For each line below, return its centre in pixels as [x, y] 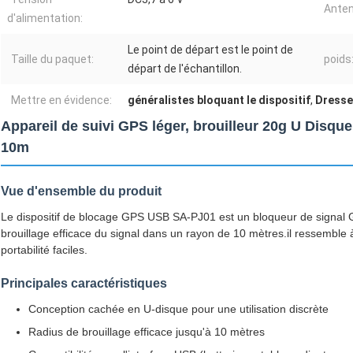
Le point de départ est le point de [210, 50]
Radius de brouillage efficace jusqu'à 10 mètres [147, 332]
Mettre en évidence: [61, 100]
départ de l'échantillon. [185, 69]
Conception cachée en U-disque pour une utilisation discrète [178, 309]
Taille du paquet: [52, 59]
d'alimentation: [45, 19]
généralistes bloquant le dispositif [219, 100]
